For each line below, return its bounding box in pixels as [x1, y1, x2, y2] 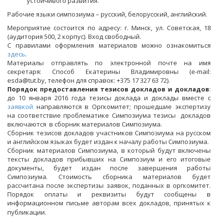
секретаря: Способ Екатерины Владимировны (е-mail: [7, 67, 211, 76]
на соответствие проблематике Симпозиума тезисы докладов [7, 111, 211, 120]
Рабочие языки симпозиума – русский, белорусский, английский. [7, 10, 207, 18]
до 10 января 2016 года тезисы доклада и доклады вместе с [7, 93, 211, 102]
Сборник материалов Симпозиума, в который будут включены [7, 146, 211, 155]
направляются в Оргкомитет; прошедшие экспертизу [33, 102, 211, 111]
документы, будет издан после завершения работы [7, 163, 211, 172]
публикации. [7, 208, 46, 217]
